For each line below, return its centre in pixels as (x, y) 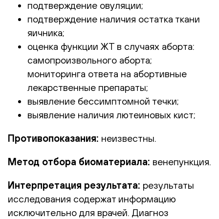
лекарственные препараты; (88, 87)
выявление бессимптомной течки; (103, 101)
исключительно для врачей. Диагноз (88, 212)
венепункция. (181, 161)
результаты (167, 185)
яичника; (46, 32)
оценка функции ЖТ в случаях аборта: (111, 46)
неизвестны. (128, 138)
